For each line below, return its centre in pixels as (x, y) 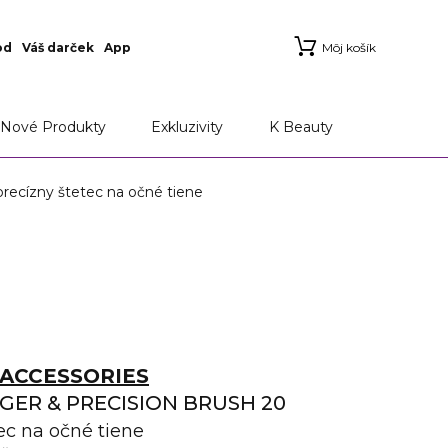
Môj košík (349, 47)
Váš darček (57, 47)
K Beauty (301, 127)
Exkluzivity (187, 127)
